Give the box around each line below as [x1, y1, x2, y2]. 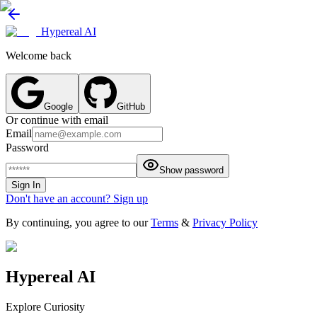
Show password [159, 165, 224, 175]
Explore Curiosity [6, 300, 85, 313]
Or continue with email [6, 114, 108, 126]
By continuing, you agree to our [6, 217, 148, 229]
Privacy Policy [192, 217, 258, 229]
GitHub [117, 101, 146, 112]
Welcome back [6, 50, 71, 62]
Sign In [11, 180, 40, 190]
